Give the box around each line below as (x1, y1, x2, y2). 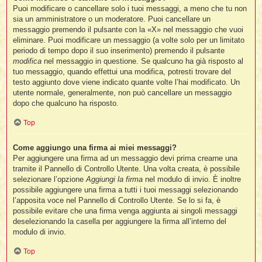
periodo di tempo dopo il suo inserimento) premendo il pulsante (13, 46, 225, 55)
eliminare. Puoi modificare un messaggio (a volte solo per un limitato (13, 35, 245, 44)
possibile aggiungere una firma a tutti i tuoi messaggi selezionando (13, 185, 239, 194)
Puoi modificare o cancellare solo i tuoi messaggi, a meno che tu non (13, 4, 247, 13)
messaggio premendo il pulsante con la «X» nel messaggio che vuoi (13, 25, 244, 34)
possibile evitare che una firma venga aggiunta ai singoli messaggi (13, 206, 238, 215)
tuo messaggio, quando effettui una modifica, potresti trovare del (13, 67, 232, 76)
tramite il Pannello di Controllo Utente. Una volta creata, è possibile (13, 164, 240, 173)
